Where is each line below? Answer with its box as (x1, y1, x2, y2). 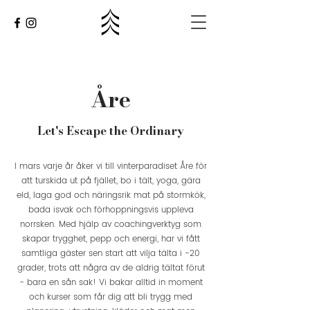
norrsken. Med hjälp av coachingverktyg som (20, 218, 201, 231)
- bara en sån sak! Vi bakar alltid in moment (19, 276, 203, 289)
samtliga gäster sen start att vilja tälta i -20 (21, 247, 200, 260)
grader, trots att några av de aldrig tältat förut (17, 262, 205, 275)
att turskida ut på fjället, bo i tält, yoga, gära (21, 174, 201, 188)
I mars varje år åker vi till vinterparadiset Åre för (15, 160, 207, 173)
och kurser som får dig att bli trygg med (29, 291, 192, 304)
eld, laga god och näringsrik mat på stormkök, (16, 189, 206, 202)
